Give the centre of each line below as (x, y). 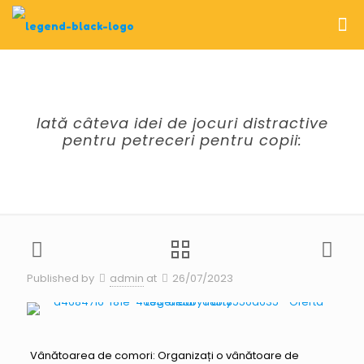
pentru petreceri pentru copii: (182, 140)
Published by (61, 278)
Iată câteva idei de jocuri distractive (182, 123)
